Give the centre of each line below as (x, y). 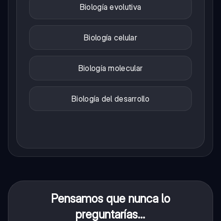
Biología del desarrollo (110, 99)
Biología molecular (110, 68)
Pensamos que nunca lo (110, 199)
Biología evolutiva (110, 7)
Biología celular (110, 38)
